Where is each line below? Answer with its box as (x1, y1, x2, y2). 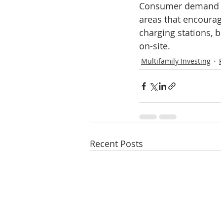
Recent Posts (90, 138, 143, 150)
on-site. (139, 40, 170, 52)
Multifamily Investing (141, 56, 211, 66)
